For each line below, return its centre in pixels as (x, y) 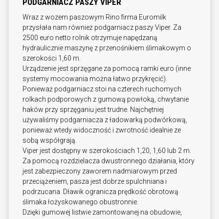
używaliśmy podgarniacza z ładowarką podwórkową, (105, 120)
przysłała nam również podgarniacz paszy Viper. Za (102, 28)
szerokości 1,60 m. (52, 58)
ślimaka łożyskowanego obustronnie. (80, 202)
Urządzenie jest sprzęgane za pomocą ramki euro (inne (107, 69)
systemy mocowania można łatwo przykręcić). (95, 79)
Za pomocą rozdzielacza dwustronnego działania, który (109, 161)
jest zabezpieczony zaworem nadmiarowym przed (100, 171)
